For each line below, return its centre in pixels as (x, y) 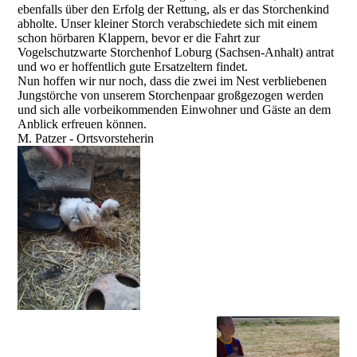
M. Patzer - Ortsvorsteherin (86, 139)
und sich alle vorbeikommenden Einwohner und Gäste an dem (175, 110)
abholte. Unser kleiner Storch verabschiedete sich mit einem (168, 24)
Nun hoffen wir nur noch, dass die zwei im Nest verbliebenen (173, 81)
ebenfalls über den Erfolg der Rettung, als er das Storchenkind (174, 10)
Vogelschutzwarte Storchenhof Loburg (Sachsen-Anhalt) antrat (176, 53)
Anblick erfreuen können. (82, 124)
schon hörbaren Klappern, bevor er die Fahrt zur (139, 38)
